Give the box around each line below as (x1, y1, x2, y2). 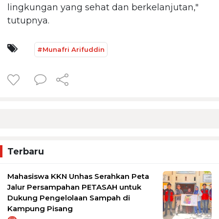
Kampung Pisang (7, 203, 73, 213)
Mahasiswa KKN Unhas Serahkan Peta (7, 171, 149, 181)
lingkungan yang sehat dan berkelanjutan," (7, 1, 198, 13)
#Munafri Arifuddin (37, 45, 105, 53)
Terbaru (7, 146, 44, 157)
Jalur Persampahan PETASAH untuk (7, 182, 141, 192)
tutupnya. (7, 15, 52, 26)
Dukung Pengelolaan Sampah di (7, 193, 130, 202)
